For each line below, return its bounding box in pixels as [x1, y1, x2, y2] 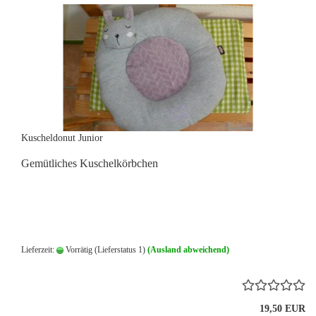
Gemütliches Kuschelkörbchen [21, 157, 158, 169]
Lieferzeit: [21, 245, 56, 255]
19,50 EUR [260, 303, 305, 314]
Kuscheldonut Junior [21, 133, 103, 143]
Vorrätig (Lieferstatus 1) [63, 245, 145, 255]
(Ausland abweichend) [147, 245, 229, 255]
